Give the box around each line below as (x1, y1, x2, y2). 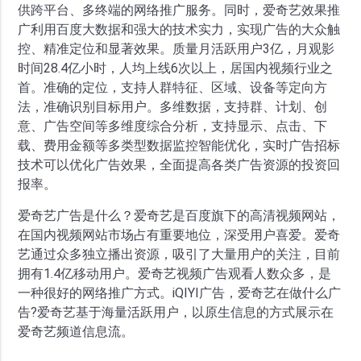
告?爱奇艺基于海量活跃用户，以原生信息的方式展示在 (18, 305, 334, 320)
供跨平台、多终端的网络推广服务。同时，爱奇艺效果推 (18, 2, 341, 18)
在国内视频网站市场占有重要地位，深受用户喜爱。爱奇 (18, 227, 341, 243)
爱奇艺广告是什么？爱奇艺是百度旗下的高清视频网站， (18, 208, 341, 223)
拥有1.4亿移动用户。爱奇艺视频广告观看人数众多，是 (18, 266, 332, 281)
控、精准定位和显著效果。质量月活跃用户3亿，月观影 (18, 41, 335, 56)
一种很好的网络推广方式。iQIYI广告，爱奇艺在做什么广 (18, 285, 342, 301)
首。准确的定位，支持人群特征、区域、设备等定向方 (18, 80, 328, 95)
